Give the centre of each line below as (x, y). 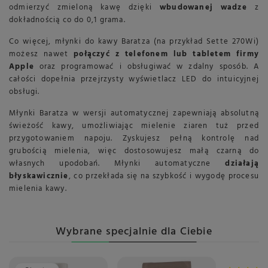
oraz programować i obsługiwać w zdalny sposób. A (147, 67)
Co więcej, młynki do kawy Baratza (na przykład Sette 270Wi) (134, 42)
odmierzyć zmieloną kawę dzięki (84, 8)
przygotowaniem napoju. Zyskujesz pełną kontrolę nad (134, 139)
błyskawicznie (39, 176)
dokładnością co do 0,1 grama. (67, 20)
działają (242, 164)
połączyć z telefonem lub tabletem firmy (166, 54)
